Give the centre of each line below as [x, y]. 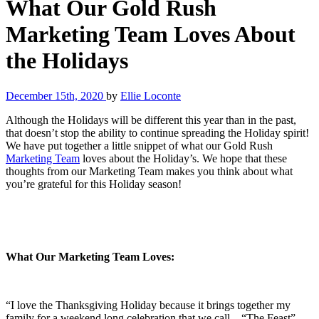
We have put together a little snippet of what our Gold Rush [139, 145]
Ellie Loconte [151, 95]
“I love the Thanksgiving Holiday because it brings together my [148, 305]
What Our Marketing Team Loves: [90, 256]
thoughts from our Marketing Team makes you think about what [149, 171]
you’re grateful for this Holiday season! [94, 184]
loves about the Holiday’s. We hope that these [183, 158]
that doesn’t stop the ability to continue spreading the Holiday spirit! [157, 132]
